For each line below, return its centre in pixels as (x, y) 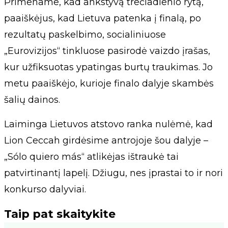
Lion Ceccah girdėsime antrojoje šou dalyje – (106, 141)
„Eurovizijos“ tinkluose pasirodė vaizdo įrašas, (107, 51)
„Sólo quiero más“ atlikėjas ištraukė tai (91, 157)
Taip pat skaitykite (60, 214)
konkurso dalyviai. (45, 190)
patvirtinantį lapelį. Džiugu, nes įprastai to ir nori (113, 173)
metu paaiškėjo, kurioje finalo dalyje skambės (109, 84)
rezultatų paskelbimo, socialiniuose (85, 35)
